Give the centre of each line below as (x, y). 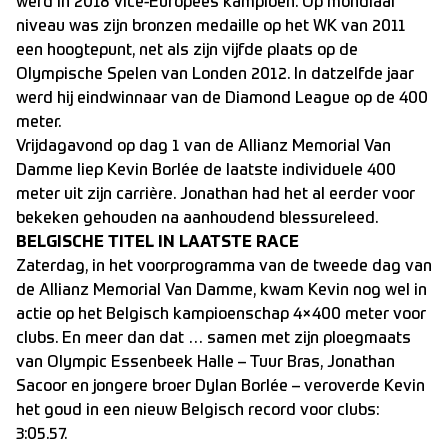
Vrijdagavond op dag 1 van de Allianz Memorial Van (203, 147)
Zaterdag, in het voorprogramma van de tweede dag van (224, 267)
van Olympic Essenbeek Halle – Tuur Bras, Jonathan (205, 363)
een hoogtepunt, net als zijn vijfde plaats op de (187, 51)
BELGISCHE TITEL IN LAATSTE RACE (157, 243)
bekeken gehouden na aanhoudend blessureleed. (197, 219)
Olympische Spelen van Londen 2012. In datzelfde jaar (215, 75)
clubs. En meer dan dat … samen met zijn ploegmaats (213, 339)
